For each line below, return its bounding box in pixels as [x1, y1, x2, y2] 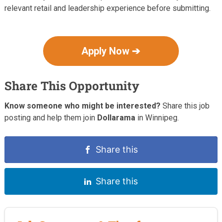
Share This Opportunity [4, 77, 139, 94]
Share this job [160, 101, 210, 111]
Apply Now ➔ [81, 45, 141, 57]
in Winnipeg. [135, 112, 179, 122]
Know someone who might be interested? [4, 101, 161, 111]
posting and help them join [4, 112, 97, 122]
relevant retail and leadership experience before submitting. [4, 3, 211, 13]
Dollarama [97, 112, 135, 122]
